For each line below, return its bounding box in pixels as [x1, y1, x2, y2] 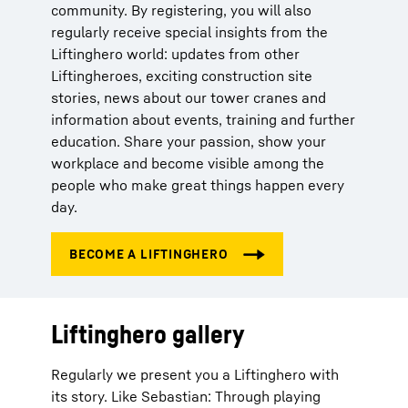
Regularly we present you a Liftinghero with [51, 365, 339, 383]
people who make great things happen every [51, 176, 344, 194]
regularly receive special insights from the [51, 23, 328, 41]
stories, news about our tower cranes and [51, 88, 326, 107]
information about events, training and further [51, 110, 355, 128]
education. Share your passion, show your [51, 132, 326, 150]
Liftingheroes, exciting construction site [51, 66, 312, 85]
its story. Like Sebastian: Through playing [51, 387, 321, 405]
